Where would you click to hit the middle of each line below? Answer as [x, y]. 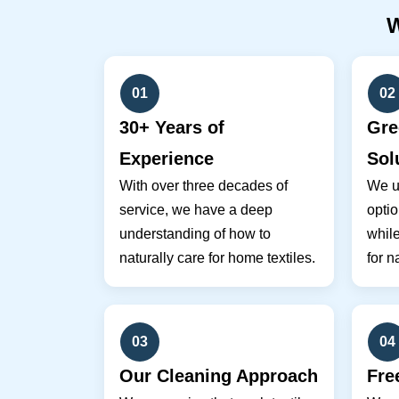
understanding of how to [195, 233]
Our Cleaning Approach [219, 375]
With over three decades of [204, 185]
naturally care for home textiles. [217, 257]
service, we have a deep [196, 209]
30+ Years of [172, 127]
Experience [167, 158]
